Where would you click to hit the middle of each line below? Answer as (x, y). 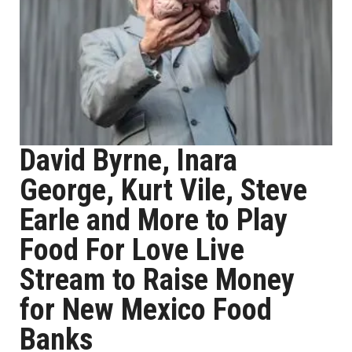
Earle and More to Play (154, 220)
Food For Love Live (132, 250)
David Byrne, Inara (128, 160)
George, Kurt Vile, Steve (163, 190)
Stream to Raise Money (157, 280)
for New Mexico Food (146, 310)
